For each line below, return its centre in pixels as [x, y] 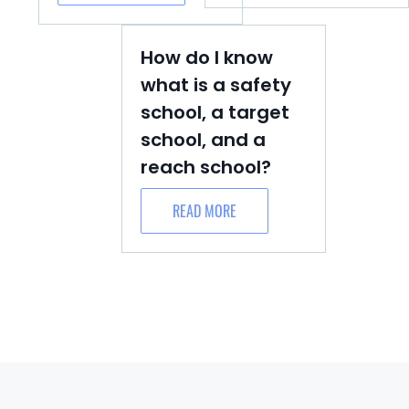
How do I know [207, 58]
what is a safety [216, 85]
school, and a [203, 140]
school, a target [215, 112]
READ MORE [204, 211]
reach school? [206, 167]
